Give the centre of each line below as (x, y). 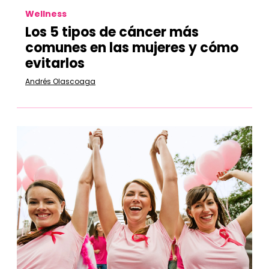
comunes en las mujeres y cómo (132, 48)
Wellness (46, 14)
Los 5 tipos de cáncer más (112, 32)
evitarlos (55, 63)
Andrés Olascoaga (60, 81)
